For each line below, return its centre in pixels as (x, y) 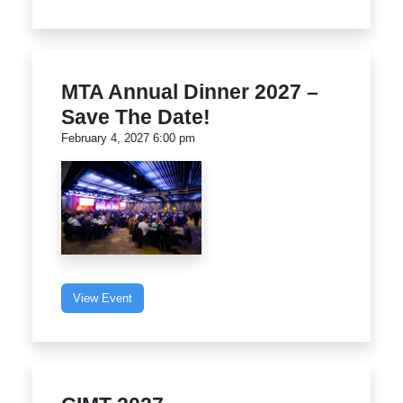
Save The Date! (136, 117)
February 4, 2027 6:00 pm (128, 139)
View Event (103, 299)
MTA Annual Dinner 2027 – (190, 92)
